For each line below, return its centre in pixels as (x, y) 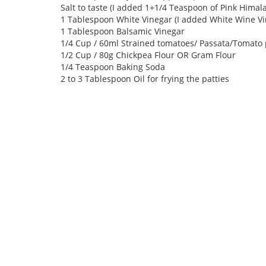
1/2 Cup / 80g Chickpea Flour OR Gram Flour (148, 55)
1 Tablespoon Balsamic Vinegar (123, 31)
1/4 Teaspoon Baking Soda (113, 67)
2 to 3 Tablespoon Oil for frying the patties (145, 79)
